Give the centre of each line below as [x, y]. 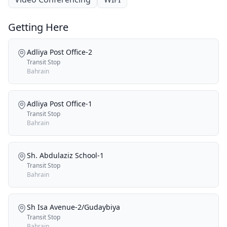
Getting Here [38, 27]
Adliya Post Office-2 [60, 52]
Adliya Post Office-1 [60, 103]
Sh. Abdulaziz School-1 [65, 155]
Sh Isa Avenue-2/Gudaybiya [73, 207]
